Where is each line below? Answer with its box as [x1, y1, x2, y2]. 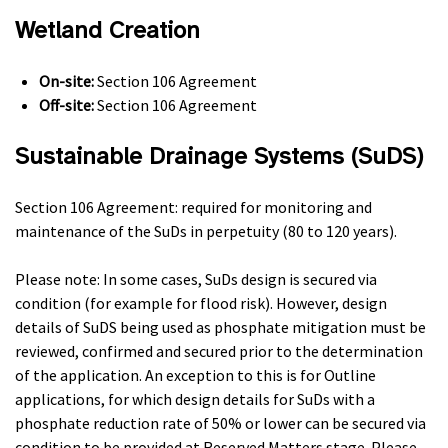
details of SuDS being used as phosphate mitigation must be [15, 317, 426, 337]
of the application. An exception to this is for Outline [15, 365, 376, 385]
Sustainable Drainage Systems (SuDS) [15, 141, 423, 171]
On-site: [39, 71, 97, 91]
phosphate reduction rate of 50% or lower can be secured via [15, 413, 426, 433]
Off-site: [39, 95, 97, 115]
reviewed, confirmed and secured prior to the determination [15, 341, 423, 361]
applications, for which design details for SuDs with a [15, 389, 375, 409]
